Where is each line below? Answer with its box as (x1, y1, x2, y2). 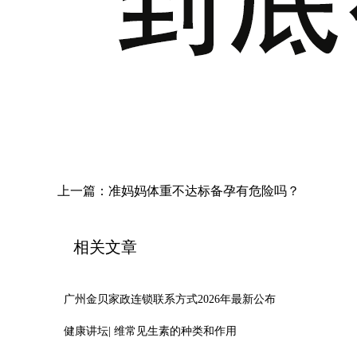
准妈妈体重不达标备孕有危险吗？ (108, 184, 300, 198)
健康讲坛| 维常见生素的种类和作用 (64, 325, 237, 337)
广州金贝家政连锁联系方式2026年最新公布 (64, 293, 276, 305)
